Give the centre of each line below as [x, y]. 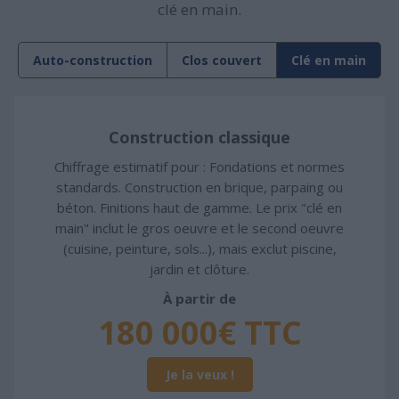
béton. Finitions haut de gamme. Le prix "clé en [199, 207]
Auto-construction [93, 60]
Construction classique [199, 137]
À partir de [199, 298]
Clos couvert [222, 60]
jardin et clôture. [199, 269]
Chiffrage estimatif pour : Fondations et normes [199, 166]
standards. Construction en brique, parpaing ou [199, 187]
